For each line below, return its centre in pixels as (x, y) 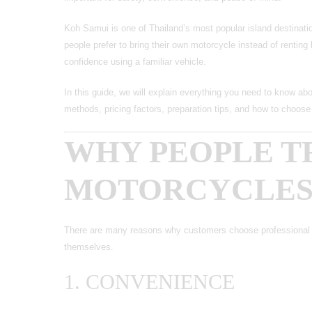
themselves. (89, 247)
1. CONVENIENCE (149, 281)
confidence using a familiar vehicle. (135, 61)
